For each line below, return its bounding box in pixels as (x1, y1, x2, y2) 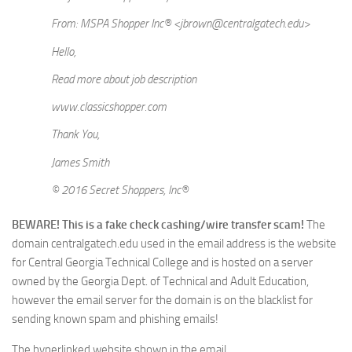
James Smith (51, 155, 109, 170)
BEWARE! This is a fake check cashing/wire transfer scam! (12, 217, 304, 232)
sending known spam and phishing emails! (12, 311, 218, 326)
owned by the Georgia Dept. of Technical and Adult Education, (12, 273, 309, 288)
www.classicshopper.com (51, 100, 167, 114)
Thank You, (51, 127, 100, 142)
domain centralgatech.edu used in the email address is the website (12, 236, 336, 251)
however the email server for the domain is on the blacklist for (12, 292, 313, 307)
